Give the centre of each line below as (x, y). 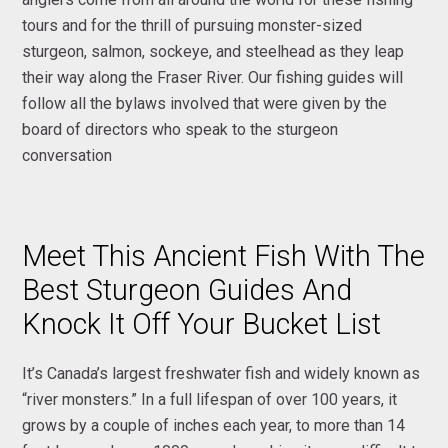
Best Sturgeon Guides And (187, 289)
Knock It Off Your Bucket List (202, 323)
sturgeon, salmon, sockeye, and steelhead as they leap (213, 51)
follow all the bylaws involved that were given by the (205, 103)
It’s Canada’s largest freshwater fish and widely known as (221, 373)
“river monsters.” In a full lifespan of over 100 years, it (210, 399)
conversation (67, 155)
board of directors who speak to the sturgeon (180, 129)
